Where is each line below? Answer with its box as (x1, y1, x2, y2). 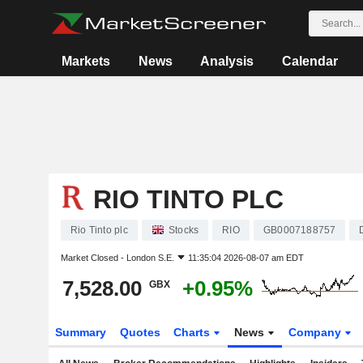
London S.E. (126, 253, 174, 263)
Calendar (281, 54, 338, 68)
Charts (173, 326, 214, 339)
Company (288, 326, 345, 339)
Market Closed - (60, 253, 126, 263)
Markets (62, 54, 111, 68)
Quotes (119, 326, 160, 339)
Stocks (168, 224, 199, 236)
